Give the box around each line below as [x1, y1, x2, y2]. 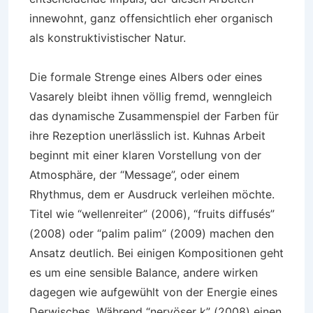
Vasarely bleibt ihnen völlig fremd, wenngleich [29, 89, 272, 103]
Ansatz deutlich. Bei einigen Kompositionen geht [29, 246, 284, 260]
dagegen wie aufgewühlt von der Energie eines [29, 285, 277, 299]
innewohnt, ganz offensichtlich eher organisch [29, 11, 272, 25]
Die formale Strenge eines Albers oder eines [29, 70, 262, 84]
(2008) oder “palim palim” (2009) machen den [29, 226, 274, 240]
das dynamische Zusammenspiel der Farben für [29, 109, 279, 123]
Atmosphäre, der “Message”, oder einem [29, 168, 240, 182]
